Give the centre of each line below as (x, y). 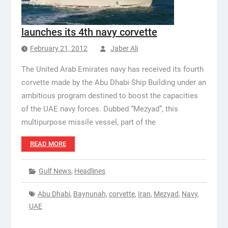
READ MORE (48, 144)
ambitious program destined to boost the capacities (109, 96)
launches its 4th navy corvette (89, 32)
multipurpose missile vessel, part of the (88, 122)
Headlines (90, 171)
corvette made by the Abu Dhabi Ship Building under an (113, 82)
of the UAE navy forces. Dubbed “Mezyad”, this (99, 109)
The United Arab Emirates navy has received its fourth (112, 69)
